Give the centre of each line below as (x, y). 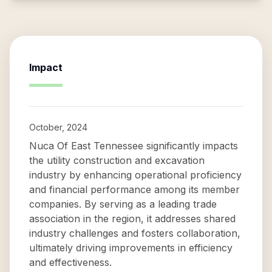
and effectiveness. (70, 262)
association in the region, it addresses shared (132, 219)
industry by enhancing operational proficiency (135, 175)
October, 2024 (58, 127)
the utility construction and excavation (117, 160)
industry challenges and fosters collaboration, (135, 233)
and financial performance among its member (134, 189)
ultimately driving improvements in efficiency (131, 248)
